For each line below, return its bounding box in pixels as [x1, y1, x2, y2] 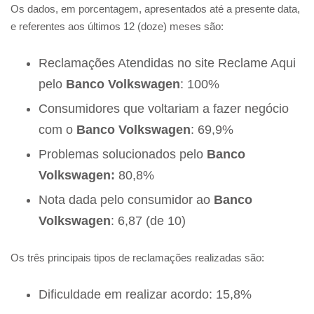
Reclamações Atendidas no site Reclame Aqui [39, 56, 296, 71]
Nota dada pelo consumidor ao [39, 193, 214, 207]
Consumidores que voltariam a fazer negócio [39, 102, 289, 116]
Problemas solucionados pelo [39, 147, 207, 162]
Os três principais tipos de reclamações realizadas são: [11, 252, 264, 264]
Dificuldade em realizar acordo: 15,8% [39, 287, 252, 302]
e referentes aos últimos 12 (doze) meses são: [11, 20, 224, 33]
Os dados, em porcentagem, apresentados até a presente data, [11, 3, 300, 15]
